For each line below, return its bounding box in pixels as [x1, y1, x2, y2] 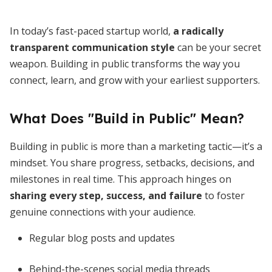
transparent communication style [10, 41, 175, 54]
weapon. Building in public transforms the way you [10, 57, 240, 70]
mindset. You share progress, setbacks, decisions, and [10, 156, 254, 169]
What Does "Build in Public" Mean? [10, 110, 244, 127]
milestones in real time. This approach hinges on [10, 172, 231, 186]
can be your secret [175, 41, 261, 54]
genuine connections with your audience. [10, 205, 195, 219]
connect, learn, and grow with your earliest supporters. [10, 73, 260, 87]
